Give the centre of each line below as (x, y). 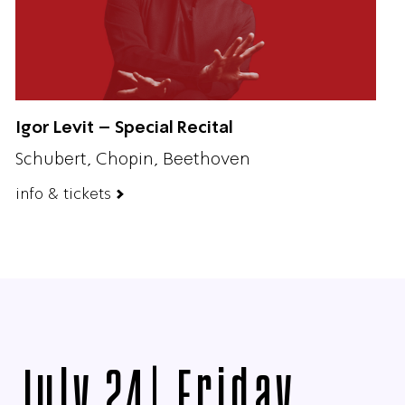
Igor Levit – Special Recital (124, 127)
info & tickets (63, 193)
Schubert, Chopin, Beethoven (133, 159)
